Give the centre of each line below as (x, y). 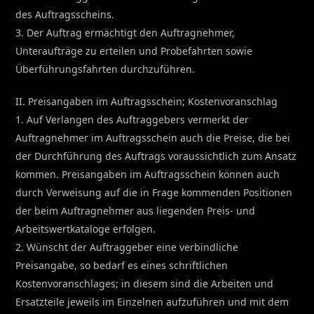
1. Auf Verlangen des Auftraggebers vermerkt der (132, 119)
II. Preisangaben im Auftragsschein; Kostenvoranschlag (147, 101)
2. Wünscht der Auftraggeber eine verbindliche (127, 247)
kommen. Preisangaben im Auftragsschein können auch (148, 174)
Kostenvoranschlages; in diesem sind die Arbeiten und (145, 283)
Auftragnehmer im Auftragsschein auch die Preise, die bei (153, 137)
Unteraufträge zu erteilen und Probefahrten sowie (134, 50)
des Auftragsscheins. (65, 14)
